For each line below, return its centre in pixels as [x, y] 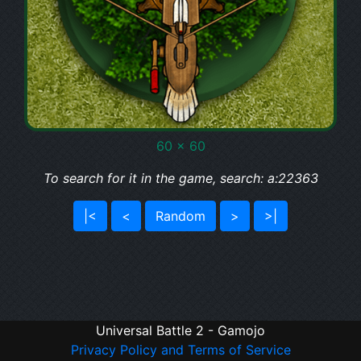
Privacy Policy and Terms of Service [180, 350]
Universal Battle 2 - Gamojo [180, 330]
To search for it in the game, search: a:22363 [180, 178]
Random [180, 216]
